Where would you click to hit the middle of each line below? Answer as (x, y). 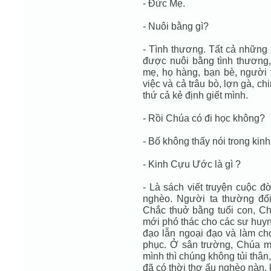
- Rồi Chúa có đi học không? (204, 118)
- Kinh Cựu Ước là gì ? (192, 164)
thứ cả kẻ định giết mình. (195, 95)
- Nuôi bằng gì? (176, 26)
